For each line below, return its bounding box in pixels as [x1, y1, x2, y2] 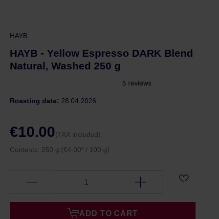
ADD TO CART [79, 209, 138, 218]
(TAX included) [55, 131, 101, 138]
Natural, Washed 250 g [10, 60, 121, 71]
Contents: [10, 146, 42, 153]
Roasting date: [10, 97, 61, 105]
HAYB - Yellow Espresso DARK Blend [10, 47, 193, 59]
